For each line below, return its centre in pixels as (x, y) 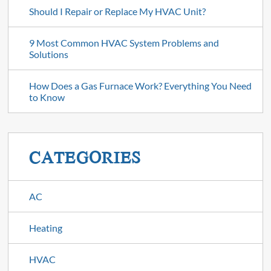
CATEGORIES (85, 157)
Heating (45, 228)
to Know (47, 97)
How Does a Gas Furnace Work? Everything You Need (140, 86)
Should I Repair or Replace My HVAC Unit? (117, 11)
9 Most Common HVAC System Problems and (124, 43)
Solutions (48, 54)
